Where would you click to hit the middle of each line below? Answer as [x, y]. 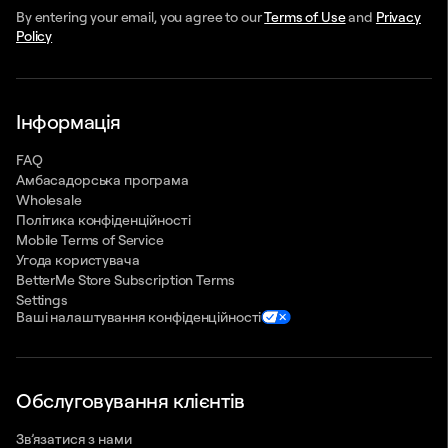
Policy [34, 36]
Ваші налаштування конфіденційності [139, 317]
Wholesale [49, 200]
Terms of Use [305, 17]
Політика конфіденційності [103, 220]
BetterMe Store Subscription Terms [125, 280]
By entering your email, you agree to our [140, 17]
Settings [42, 300]
